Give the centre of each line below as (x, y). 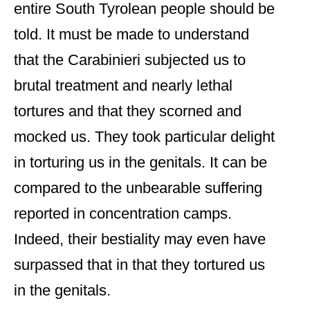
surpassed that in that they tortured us (139, 265)
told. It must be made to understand (131, 35)
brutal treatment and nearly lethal (123, 86)
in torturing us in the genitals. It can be (140, 163)
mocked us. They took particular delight (144, 137)
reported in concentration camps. (123, 214)
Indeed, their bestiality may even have (140, 239)
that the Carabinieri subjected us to (130, 60)
